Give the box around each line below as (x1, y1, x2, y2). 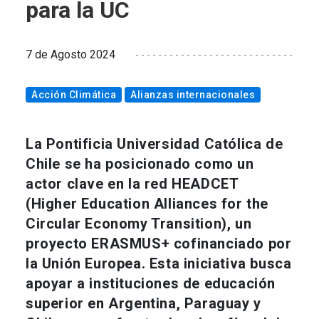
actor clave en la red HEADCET (26, 175, 239, 193)
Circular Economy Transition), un (26, 215, 252, 233)
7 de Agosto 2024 (26, 48, 115, 62)
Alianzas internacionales (130, 89, 255, 101)
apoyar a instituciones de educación (26, 275, 276, 293)
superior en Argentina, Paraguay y (26, 295, 261, 313)
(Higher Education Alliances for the (26, 195, 269, 213)
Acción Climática (31, 89, 116, 101)
